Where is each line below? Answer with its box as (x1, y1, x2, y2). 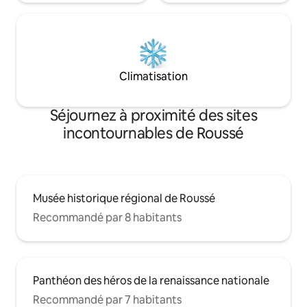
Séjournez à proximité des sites (49, 106, 258, 126)
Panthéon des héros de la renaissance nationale (33, 273, 269, 288)
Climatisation (119, 69, 188, 84)
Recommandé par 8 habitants (33, 210, 182, 225)
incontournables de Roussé (63, 123, 244, 144)
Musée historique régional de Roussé (33, 191, 215, 206)
